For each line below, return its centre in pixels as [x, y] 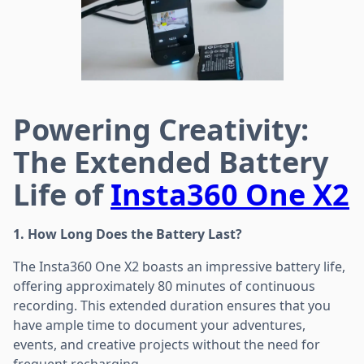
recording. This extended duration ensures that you [172, 305]
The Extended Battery [171, 162]
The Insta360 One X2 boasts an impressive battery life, [179, 266]
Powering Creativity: [161, 129]
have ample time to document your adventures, [159, 325]
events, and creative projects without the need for [167, 344]
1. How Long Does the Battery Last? [128, 234]
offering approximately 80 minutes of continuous [164, 286]
